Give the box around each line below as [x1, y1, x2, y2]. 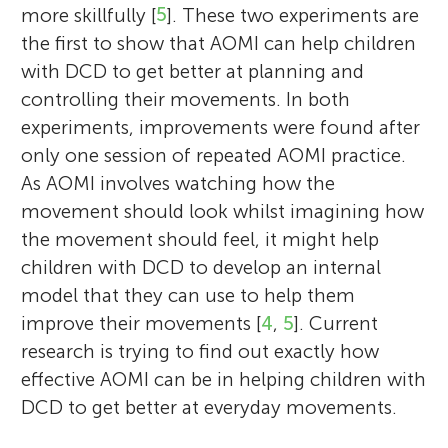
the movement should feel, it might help [21, 227, 380, 251]
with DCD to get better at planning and [21, 59, 365, 83]
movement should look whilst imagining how [21, 199, 425, 223]
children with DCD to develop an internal [21, 255, 382, 279]
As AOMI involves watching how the [21, 171, 336, 195]
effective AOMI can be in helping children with [21, 367, 427, 391]
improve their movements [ [21, 311, 262, 335]
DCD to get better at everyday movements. [21, 395, 398, 419]
